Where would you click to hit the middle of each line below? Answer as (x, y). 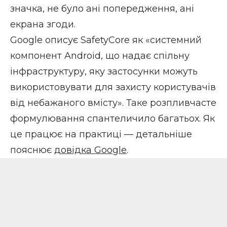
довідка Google (90, 150)
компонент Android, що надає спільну (100, 56)
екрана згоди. (43, 25)
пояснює (32, 150)
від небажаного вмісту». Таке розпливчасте (113, 103)
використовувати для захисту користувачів (113, 87)
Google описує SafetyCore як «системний (106, 40)
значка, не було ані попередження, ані (102, 9)
